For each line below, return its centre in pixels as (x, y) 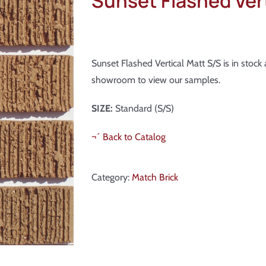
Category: (112, 178)
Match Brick (155, 178)
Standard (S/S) (143, 109)
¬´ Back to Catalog (129, 137)
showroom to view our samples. (156, 80)
